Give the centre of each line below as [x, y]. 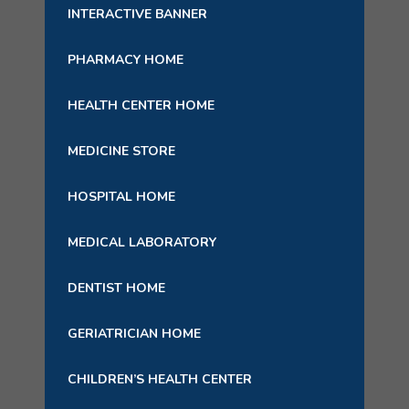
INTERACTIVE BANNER [137, 14]
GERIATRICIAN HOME [134, 334]
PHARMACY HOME [126, 60]
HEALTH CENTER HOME [141, 105]
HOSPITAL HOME [121, 197]
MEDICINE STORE [121, 151]
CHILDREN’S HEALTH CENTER [160, 379]
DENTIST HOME [116, 288]
